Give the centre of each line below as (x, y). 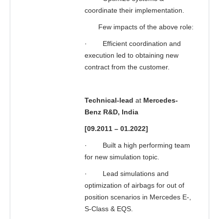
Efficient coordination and (142, 44)
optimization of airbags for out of (134, 185)
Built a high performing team (146, 145)
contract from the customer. (127, 67)
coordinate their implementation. (134, 10)
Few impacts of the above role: (139, 27)
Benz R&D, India (111, 112)
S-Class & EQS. (109, 209)
